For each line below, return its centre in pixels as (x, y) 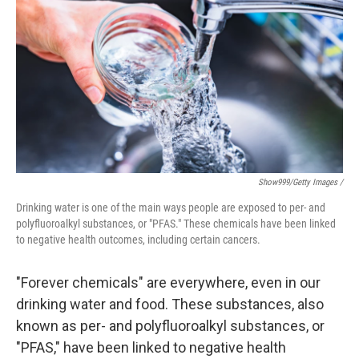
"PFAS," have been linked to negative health (151, 347)
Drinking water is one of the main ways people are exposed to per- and (171, 207)
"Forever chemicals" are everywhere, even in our (168, 282)
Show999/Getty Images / (301, 182)
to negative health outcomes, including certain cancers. (138, 239)
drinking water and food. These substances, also (170, 304)
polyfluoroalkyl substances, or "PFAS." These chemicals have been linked (176, 223)
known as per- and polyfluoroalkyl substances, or (170, 325)
